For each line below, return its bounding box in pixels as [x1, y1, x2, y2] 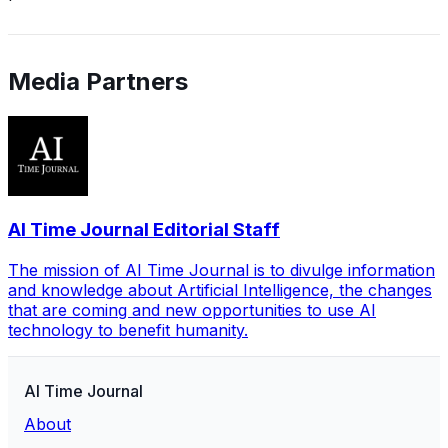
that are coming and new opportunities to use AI [8, 300, 376, 321]
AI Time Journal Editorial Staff [8, 218, 280, 242]
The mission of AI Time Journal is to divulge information [8, 260, 435, 281]
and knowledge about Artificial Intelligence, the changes [8, 280, 432, 301]
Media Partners [8, 66, 188, 96]
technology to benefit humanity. [8, 320, 248, 341]
